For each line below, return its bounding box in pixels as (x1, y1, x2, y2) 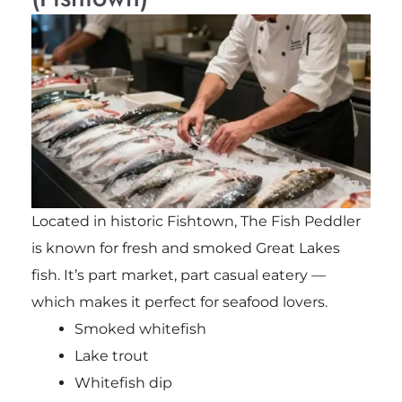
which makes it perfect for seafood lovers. (31, 293, 328, 311)
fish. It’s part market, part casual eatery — (31, 267, 326, 284)
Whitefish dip (74, 374, 172, 392)
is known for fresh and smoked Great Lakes (31, 240, 340, 258)
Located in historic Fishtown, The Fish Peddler (31, 213, 361, 231)
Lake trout (74, 347, 149, 365)
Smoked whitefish (74, 320, 206, 338)
